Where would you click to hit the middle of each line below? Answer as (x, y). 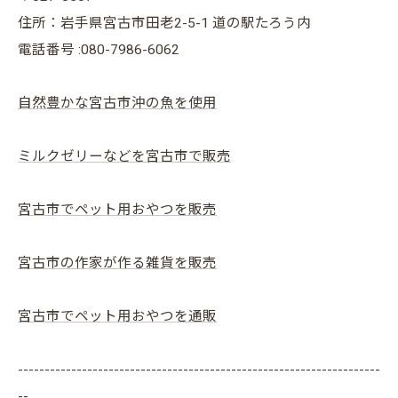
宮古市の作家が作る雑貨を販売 (117, 263)
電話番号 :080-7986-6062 (99, 50)
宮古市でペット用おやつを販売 (117, 210)
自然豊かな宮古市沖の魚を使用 (117, 103)
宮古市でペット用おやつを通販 (117, 316)
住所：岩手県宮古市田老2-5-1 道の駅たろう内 (164, 23)
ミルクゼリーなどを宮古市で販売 (124, 156)
